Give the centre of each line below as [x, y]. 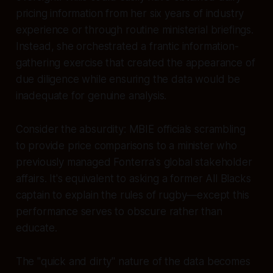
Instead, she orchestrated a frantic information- [127, 46]
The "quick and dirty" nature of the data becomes [133, 261]
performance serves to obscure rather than [119, 211]
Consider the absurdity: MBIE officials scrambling [130, 129]
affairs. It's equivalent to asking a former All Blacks [133, 178]
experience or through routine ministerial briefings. [134, 30]
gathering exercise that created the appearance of [135, 62]
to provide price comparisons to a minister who [126, 145]
